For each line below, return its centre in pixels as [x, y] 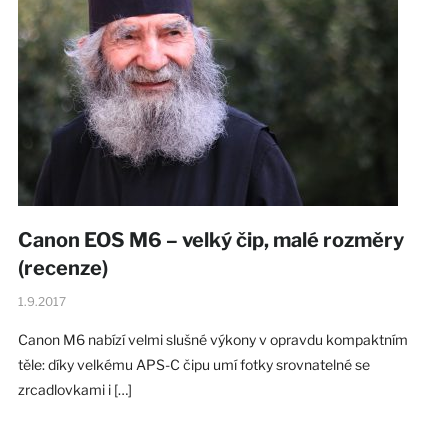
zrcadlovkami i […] [74, 389]
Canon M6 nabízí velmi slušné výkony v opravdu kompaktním [212, 339]
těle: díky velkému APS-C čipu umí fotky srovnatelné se [193, 364]
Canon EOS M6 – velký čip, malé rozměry [210, 239]
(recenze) [62, 267]
